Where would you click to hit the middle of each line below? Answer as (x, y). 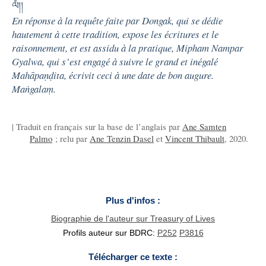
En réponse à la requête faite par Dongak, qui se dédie (117, 20)
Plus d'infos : (133, 201)
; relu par (71, 138)
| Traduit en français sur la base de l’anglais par (97, 126)
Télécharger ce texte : (133, 256)
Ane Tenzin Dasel (122, 138)
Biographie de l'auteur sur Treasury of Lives (133, 218)
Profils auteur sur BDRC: (110, 232)
